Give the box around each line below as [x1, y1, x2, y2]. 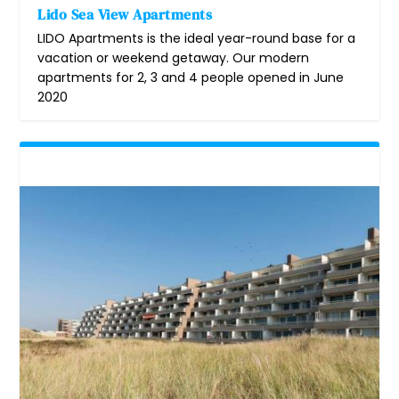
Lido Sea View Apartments [37, 4, 213, 24]
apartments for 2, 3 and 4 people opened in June [37, 68, 345, 86]
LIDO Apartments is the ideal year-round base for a [37, 28, 356, 47]
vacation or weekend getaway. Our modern [37, 48, 310, 67]
